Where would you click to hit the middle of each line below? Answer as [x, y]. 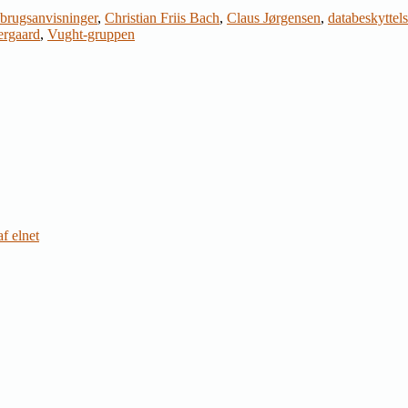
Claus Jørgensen [274, 17]
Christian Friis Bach [162, 17]
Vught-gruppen [91, 34]
